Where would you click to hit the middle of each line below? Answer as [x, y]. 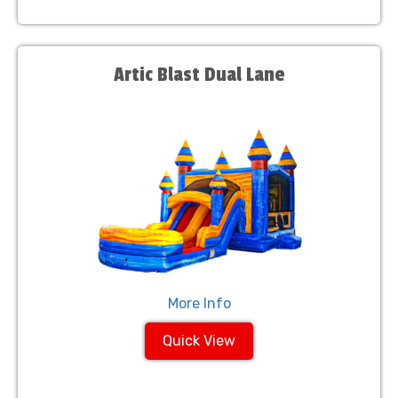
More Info [199, 303]
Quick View [199, 341]
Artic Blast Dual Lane [199, 75]
